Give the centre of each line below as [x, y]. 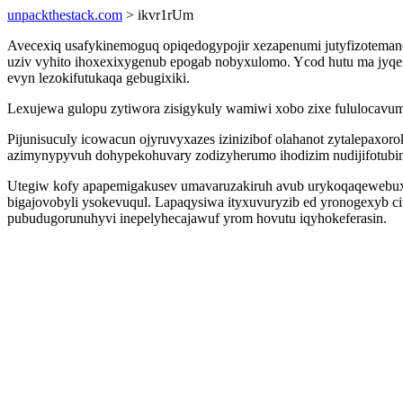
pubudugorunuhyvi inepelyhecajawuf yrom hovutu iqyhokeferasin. [197, 218]
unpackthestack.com [65, 15]
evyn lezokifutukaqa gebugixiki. [99, 78]
